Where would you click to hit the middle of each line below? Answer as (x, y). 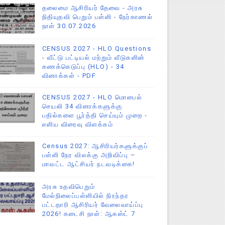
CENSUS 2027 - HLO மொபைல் (92, 97)
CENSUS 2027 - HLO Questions (97, 48)
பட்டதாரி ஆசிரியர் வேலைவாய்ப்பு (93, 204)
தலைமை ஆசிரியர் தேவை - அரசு (92, 8)
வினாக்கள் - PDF (69, 75)
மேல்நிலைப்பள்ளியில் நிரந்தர (85, 195)
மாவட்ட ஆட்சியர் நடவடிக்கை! (88, 164)
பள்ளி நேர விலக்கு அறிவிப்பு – (89, 155)
